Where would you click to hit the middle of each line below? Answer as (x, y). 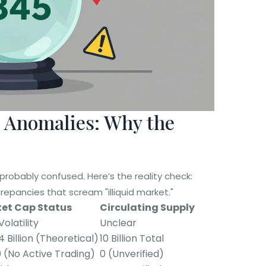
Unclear (118, 223)
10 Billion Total (132, 238)
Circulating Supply (147, 207)
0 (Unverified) (132, 254)
